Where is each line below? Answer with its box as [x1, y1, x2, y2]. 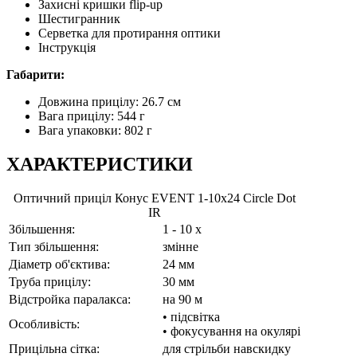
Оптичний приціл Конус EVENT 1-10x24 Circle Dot [14, 190, 296, 205]
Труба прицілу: [9, 274, 91, 288]
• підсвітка [163, 309, 220, 324]
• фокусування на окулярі [163, 324, 300, 338]
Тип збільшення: [9, 239, 99, 253]
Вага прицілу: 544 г [38, 109, 145, 124]
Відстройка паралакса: [9, 292, 131, 306]
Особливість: [9, 316, 80, 331]
